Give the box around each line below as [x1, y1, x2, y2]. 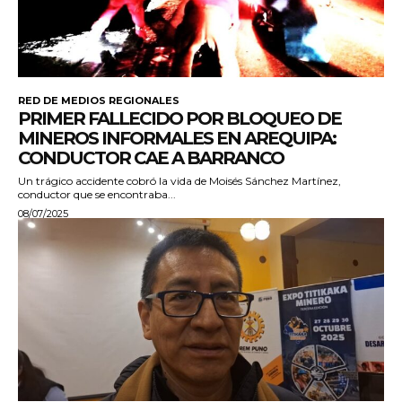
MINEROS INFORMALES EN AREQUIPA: [18, 127, 336, 150]
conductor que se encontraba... [18, 188, 176, 202]
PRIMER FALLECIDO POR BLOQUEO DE [18, 108, 341, 130]
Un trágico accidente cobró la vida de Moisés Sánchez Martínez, [18, 174, 341, 188]
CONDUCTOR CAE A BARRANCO [18, 147, 284, 170]
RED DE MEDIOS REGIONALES [18, 94, 179, 108]
